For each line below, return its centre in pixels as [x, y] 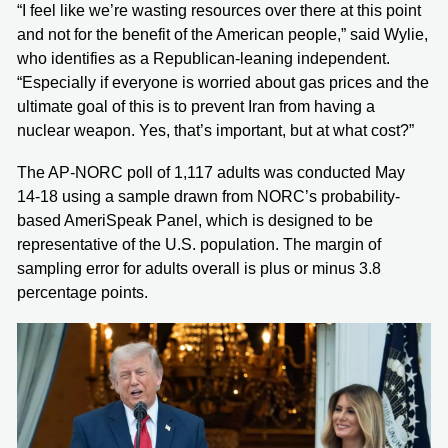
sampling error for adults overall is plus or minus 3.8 [199, 268]
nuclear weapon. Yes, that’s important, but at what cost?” [215, 130]
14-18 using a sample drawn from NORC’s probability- [208, 196]
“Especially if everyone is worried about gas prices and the [223, 82]
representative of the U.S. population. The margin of [199, 244]
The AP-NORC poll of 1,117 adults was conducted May [211, 172]
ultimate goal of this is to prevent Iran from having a [196, 106]
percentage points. [82, 292]
